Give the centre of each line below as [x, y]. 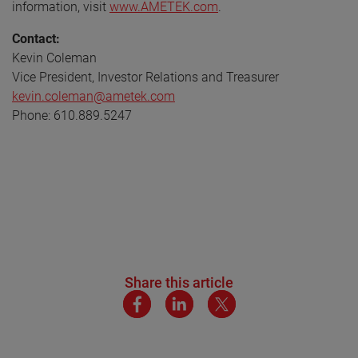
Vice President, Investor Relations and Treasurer [145, 77]
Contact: [36, 38]
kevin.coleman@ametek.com [93, 96]
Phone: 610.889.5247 [72, 115]
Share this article [179, 282]
